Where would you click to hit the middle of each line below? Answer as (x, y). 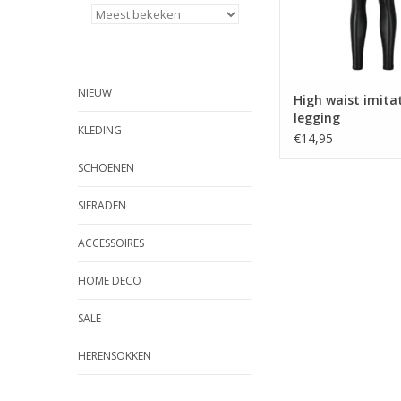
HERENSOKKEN (115, 356)
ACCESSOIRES (111, 243)
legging (317, 118)
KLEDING (100, 130)
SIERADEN (102, 205)
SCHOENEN (106, 168)
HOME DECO (110, 281)
